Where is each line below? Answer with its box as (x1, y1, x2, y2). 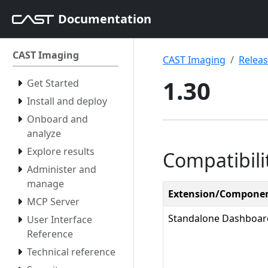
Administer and (27, 163, 96, 176)
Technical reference (27, 245, 115, 258)
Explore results (27, 145, 95, 158)
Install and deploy (27, 95, 107, 108)
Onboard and (27, 112, 88, 126)
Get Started (27, 77, 79, 90)
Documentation (58, 10, 151, 27)
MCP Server (27, 195, 80, 208)
